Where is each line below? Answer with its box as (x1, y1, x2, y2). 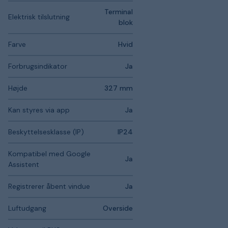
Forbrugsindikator (8, 62, 67, 71)
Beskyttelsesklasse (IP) (8, 127, 84, 136)
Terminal (104, 7, 133, 16)
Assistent (8, 160, 39, 169)
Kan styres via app (8, 105, 70, 115)
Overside (103, 204, 133, 213)
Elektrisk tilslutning (8, 12, 70, 21)
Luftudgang (8, 204, 46, 213)
